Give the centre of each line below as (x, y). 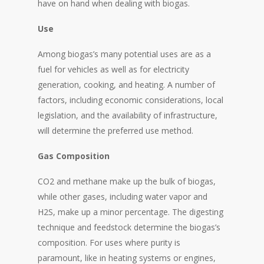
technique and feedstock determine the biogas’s (129, 227)
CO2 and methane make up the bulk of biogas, (127, 181)
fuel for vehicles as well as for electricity (113, 69)
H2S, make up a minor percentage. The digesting (131, 212)
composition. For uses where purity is (109, 242)
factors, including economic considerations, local (131, 100)
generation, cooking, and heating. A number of (126, 84)
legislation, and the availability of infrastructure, (128, 115)
